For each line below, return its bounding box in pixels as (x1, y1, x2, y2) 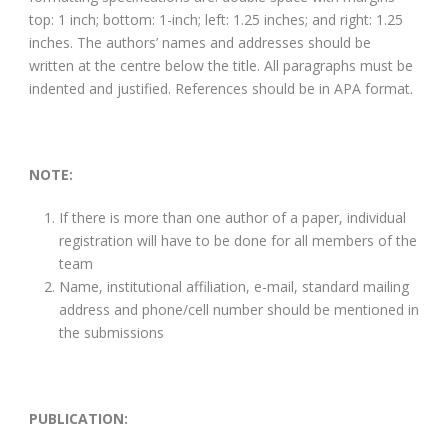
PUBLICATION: (29, 408, 128, 428)
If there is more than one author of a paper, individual (59, 207, 406, 227)
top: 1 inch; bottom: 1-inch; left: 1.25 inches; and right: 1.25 (29, 9, 403, 29)
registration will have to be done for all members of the (59, 230, 417, 250)
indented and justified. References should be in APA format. (29, 78, 413, 98)
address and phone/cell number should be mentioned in (59, 299, 419, 319)
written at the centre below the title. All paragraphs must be (29, 55, 413, 75)
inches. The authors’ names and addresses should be (29, 32, 371, 52)
